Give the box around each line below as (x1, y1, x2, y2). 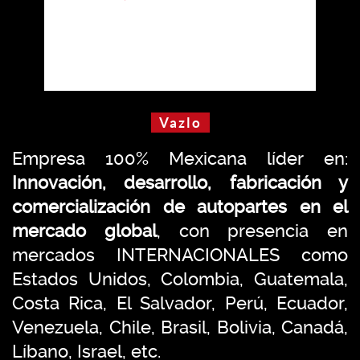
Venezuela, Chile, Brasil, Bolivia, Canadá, (12, 317, 348, 337)
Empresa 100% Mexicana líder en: (12, 148, 348, 169)
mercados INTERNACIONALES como (12, 244, 348, 265)
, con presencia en (156, 220, 348, 241)
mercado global (12, 220, 157, 241)
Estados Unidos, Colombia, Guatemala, (12, 268, 348, 289)
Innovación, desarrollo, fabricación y (12, 172, 348, 193)
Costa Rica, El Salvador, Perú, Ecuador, (12, 292, 348, 313)
